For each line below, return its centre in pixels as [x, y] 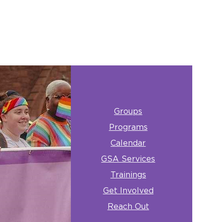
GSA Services [128, 159]
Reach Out [128, 207]
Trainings [128, 175]
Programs [128, 127]
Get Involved [128, 191]
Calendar [128, 143]
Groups [128, 111]
